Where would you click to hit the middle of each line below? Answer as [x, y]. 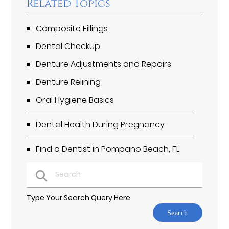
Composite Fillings [72, 29]
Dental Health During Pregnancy [100, 125]
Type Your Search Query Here [79, 198]
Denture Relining [68, 82]
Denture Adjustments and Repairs [104, 64]
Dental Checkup [68, 47]
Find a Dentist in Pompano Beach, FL [108, 149]
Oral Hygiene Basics [75, 100]
